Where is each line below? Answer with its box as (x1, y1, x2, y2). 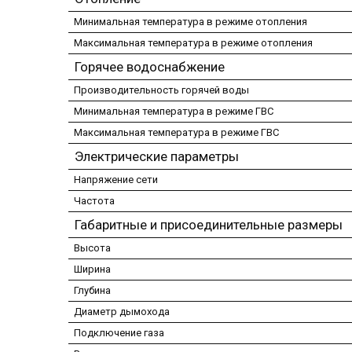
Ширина (74, 262, 111, 275)
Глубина (74, 284, 111, 296)
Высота (74, 241, 111, 254)
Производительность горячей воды (74, 83, 249, 96)
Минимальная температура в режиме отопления (74, 15, 307, 27)
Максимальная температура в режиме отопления (74, 36, 313, 49)
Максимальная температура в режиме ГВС (74, 126, 279, 138)
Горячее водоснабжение (75, 58, 225, 75)
